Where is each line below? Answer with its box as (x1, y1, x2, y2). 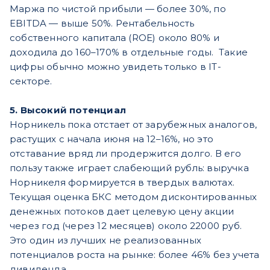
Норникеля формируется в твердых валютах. (10, 176, 234, 188)
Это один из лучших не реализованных (10, 234, 201, 246)
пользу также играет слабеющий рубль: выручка (10, 162, 249, 174)
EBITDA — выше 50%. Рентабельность (10, 17, 195, 29)
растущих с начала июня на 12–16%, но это (10, 133, 213, 145)
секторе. (10, 75, 52, 87)
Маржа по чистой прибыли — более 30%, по (10, 2, 226, 14)
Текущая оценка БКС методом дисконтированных (10, 190, 257, 202)
